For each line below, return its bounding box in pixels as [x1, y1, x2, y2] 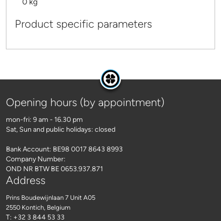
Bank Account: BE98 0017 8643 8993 [6, 145, 123, 153]
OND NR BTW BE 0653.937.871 [6, 164, 103, 173]
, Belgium [44, 203, 71, 211]
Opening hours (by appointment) [6, 95, 164, 109]
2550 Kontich [6, 203, 44, 211]
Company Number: [6, 154, 66, 163]
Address [6, 173, 45, 187]
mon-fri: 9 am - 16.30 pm [6, 115, 83, 124]
